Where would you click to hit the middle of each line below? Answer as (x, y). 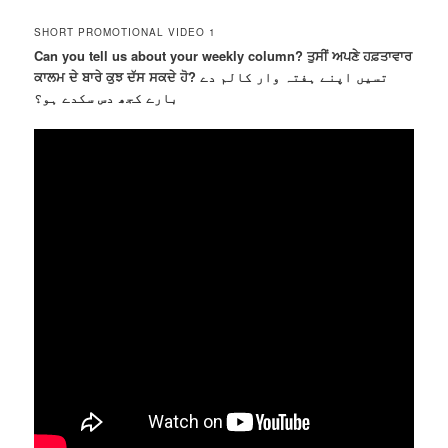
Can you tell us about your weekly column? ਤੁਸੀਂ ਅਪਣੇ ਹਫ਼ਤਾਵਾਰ (223, 55)
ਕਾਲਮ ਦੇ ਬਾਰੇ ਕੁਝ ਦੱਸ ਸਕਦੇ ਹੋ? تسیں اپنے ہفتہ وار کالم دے (117, 76)
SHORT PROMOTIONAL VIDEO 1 (125, 31)
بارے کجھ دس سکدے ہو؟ (106, 97)
